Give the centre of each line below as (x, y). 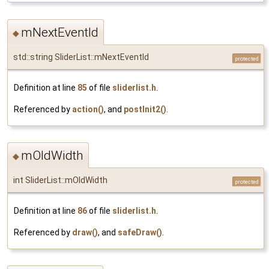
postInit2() (145, 109)
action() (88, 109)
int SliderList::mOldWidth (60, 180)
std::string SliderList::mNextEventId (81, 57)
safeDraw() (140, 232)
